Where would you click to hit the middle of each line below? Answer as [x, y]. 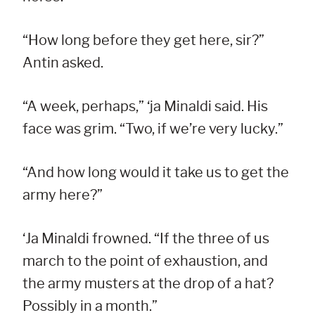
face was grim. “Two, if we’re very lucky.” [153, 129]
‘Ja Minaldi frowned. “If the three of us [146, 239]
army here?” [63, 195]
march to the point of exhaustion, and [145, 261]
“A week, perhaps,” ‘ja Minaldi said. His [145, 107]
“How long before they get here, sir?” [143, 40]
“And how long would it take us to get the [156, 173]
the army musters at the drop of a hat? [148, 284]
